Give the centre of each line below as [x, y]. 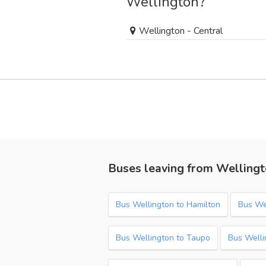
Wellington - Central [181, 31]
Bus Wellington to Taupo [163, 238]
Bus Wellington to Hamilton [168, 205]
